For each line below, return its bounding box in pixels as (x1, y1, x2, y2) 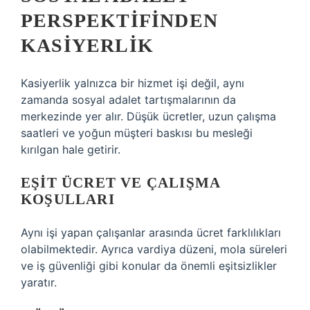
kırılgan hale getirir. (21, 143, 120, 156)
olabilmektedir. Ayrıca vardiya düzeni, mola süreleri (21, 242, 287, 256)
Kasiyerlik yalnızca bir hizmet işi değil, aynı (21, 76, 244, 90)
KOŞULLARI (21, 191, 115, 208)
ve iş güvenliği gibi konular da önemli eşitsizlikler (21, 259, 277, 273)
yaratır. (21, 275, 57, 289)
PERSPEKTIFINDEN (21, 10, 218, 31)
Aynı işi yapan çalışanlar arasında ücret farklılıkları (21, 226, 281, 239)
